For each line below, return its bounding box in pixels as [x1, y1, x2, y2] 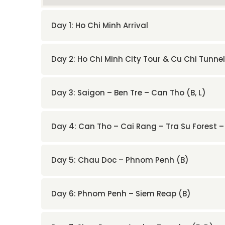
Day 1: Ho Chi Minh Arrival [51, 20, 148, 31]
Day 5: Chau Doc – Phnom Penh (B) [51, 154, 189, 165]
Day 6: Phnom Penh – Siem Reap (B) [51, 188, 191, 199]
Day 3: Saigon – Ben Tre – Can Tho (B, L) [51, 87, 206, 98]
